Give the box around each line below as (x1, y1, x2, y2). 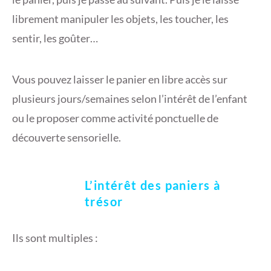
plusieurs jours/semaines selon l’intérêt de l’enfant (12, 92, 247, 106)
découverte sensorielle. (12, 131, 121, 145)
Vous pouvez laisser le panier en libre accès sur (12, 73, 227, 87)
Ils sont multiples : (12, 231, 98, 245)
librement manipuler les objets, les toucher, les (12, 12, 229, 26)
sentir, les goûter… (12, 31, 98, 45)
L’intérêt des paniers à (85, 178, 221, 193)
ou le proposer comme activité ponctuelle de (12, 111, 218, 125)
